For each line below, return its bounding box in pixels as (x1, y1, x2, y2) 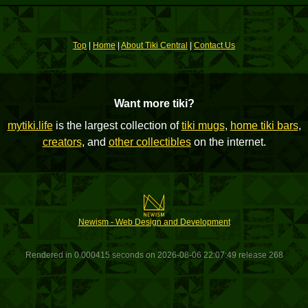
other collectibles (108, 136, 191, 148)
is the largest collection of (52, 120, 181, 131)
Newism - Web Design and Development (78, 217, 230, 227)
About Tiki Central (121, 41, 188, 50)
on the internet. (190, 136, 266, 148)
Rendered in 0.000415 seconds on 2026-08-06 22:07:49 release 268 (25, 250, 283, 260)
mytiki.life (7, 120, 53, 131)
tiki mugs (181, 120, 225, 131)
